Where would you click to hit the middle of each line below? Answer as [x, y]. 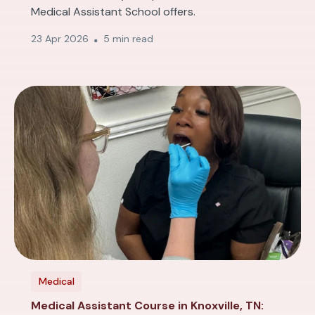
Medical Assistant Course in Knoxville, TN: [147, 306]
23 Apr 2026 [60, 39]
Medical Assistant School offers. [113, 12]
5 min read [128, 39]
